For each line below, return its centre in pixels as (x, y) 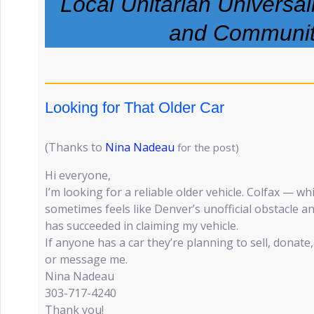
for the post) (208, 147)
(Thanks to (75, 147)
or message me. (86, 259)
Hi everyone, (78, 175)
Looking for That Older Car (135, 108)
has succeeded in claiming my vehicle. (142, 226)
